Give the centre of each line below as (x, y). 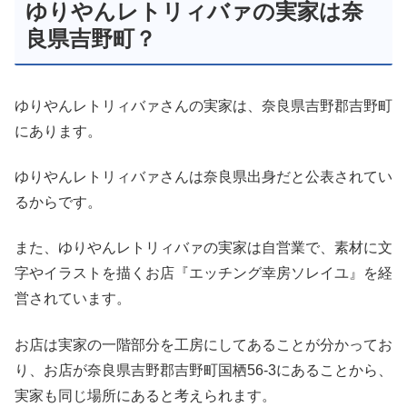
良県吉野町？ (91, 39)
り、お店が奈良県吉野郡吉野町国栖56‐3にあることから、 (203, 370)
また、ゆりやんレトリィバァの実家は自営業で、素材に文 (203, 248)
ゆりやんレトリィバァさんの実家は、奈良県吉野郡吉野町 (203, 105)
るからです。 (58, 203)
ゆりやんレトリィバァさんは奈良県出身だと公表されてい (203, 177)
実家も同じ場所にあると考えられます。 (145, 395)
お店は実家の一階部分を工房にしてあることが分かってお (203, 344)
